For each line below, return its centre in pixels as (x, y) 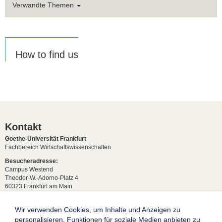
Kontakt (23, 127)
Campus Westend (29, 169)
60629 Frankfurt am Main (39, 217)
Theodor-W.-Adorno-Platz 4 (42, 178)
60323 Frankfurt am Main (39, 186)
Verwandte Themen (44, 5)
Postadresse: (24, 208)
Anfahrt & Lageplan (31, 194)
